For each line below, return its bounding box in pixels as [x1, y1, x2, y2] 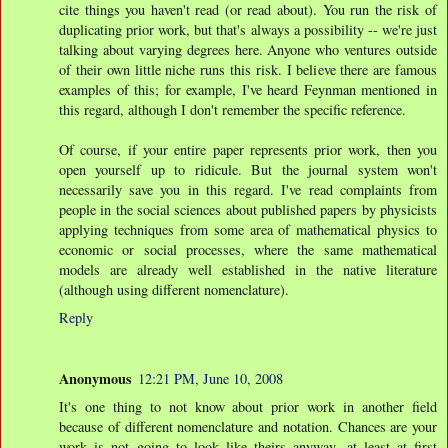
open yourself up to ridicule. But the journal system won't [59, 159, 437, 179]
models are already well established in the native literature [59, 259, 437, 279]
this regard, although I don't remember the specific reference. [59, 99, 406, 119]
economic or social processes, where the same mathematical [59, 239, 437, 259]
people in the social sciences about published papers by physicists [59, 199, 437, 219]
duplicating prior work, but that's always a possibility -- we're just [59, 19, 437, 39]
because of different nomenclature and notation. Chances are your [59, 417, 437, 437]
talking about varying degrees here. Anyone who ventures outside [59, 39, 437, 59]
